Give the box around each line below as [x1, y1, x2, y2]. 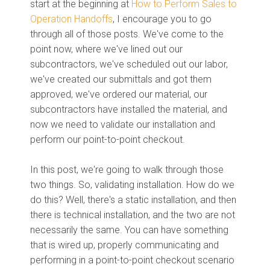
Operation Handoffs [30, 13, 113, 25]
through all [30, 28, 76, 40]
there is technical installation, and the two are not [30, 209, 235, 221]
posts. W [114, 28, 151, 40]
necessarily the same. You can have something [30, 224, 228, 236]
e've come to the [151, 28, 224, 40]
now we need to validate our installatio [30, 118, 192, 130]
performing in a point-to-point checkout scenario [30, 254, 234, 266]
